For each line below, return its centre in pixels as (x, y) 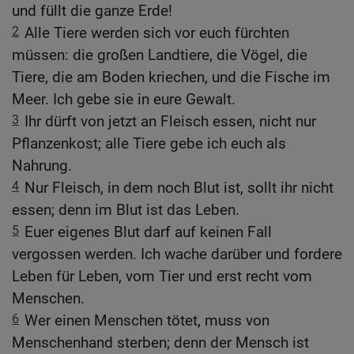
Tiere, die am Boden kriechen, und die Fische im (171, 77)
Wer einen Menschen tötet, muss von (147, 321)
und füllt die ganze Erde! (92, 11)
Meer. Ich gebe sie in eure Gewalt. (124, 100)
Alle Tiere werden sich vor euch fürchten (157, 33)
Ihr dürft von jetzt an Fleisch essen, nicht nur (170, 122)
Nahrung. (42, 166)
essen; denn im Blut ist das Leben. (126, 210)
